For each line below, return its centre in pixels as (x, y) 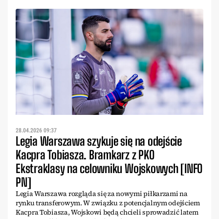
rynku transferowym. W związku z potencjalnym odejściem (108, 203)
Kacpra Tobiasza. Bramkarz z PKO (85, 154)
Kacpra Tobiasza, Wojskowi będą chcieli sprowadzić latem (107, 212)
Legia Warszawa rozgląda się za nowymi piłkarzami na (102, 193)
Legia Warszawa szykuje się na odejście (99, 141)
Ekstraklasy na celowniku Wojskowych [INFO (109, 168)
